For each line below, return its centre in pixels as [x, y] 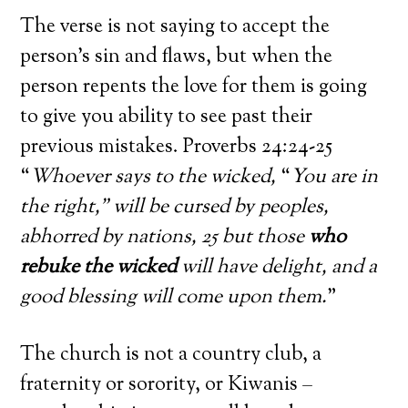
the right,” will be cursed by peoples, [175, 207]
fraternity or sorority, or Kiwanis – [167, 385]
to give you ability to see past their [167, 117]
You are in [335, 177]
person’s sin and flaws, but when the [177, 57]
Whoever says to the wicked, [153, 177]
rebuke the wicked [99, 267]
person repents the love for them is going [194, 87]
